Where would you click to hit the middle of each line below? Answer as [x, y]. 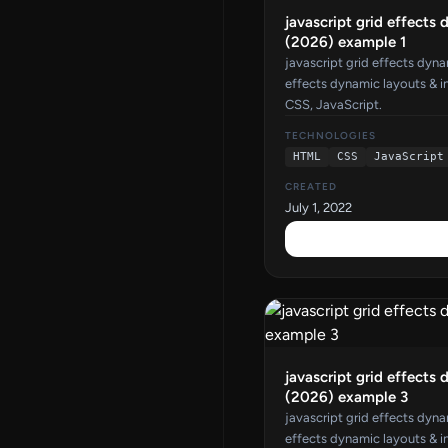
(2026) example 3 [346, 396]
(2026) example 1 [345, 41]
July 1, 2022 [318, 207]
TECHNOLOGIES [330, 135]
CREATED [311, 186]
